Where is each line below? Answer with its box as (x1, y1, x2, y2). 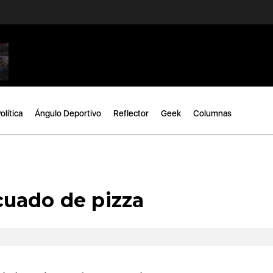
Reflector (113, 108, 149, 118)
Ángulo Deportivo (35, 108, 101, 118)
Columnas (193, 108, 232, 118)
